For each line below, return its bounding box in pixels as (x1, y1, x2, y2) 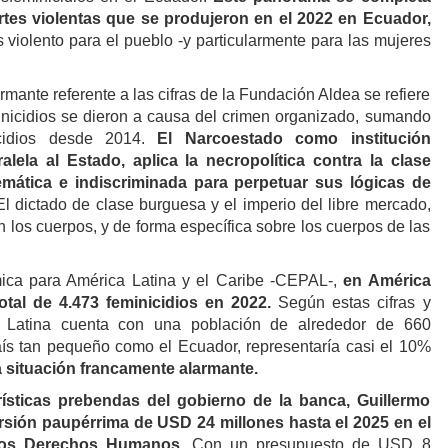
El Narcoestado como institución (157, 129, 431, 147)
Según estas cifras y (271, 293, 431, 311)
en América (343, 271, 431, 289)
